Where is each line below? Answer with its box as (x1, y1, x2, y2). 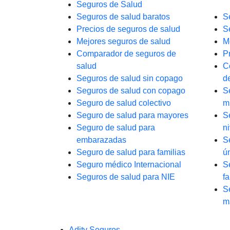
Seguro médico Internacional (76, 160, 181, 169)
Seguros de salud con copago (76, 86, 185, 95)
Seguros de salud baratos (76, 12, 170, 21)
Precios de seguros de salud (76, 25, 180, 33)
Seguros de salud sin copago (76, 74, 183, 83)
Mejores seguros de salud (76, 37, 170, 46)
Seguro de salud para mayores (76, 111, 188, 120)
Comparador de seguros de (76, 49, 176, 58)
